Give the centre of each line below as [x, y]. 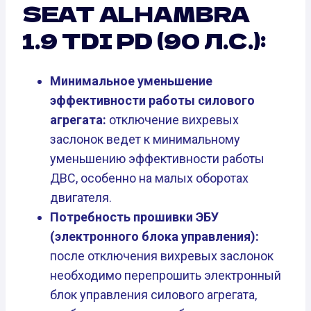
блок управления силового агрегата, [153, 295]
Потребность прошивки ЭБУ [134, 217]
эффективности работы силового [152, 101]
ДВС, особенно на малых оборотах [149, 178]
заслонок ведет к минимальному [145, 140]
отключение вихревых [173, 120]
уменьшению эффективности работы [157, 159]
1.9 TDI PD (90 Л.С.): [144, 41]
